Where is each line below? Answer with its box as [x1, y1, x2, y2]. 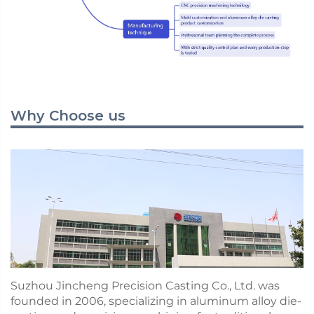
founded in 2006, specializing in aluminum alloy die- [11, 294, 301, 308]
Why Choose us [11, 107, 125, 125]
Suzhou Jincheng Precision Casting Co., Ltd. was [11, 279, 280, 293]
